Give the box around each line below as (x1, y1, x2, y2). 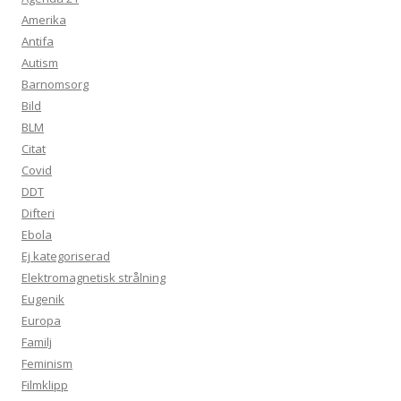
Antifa (21, 33, 54, 50)
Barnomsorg (21, 76, 89, 93)
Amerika (21, 12, 66, 29)
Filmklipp (21, 377, 68, 394)
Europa (21, 312, 61, 329)
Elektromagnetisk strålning (21, 269, 166, 286)
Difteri (21, 205, 55, 222)
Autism (21, 55, 58, 72)
